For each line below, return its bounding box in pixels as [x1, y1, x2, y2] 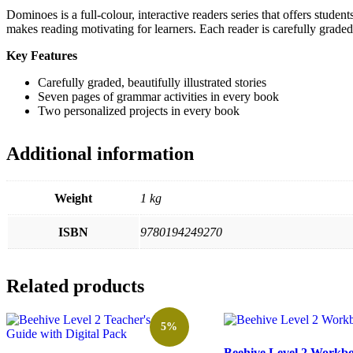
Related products [6, 275, 144, 296]
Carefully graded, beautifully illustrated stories [38, 75, 266, 89]
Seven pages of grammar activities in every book [38, 89, 279, 103]
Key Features [6, 48, 77, 62]
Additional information [6, 143, 194, 164]
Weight [54, 191, 92, 205]
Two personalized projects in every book [38, 103, 240, 117]
